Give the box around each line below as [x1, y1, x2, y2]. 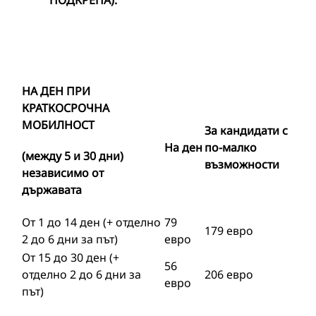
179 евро [205, 223, 253, 238]
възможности [205, 157, 279, 172]
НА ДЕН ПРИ [22, 83, 90, 99]
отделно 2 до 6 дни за [22, 267, 141, 282]
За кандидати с [205, 123, 288, 138]
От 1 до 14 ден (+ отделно [22, 214, 161, 230]
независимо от [22, 165, 104, 181]
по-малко [205, 140, 257, 155]
